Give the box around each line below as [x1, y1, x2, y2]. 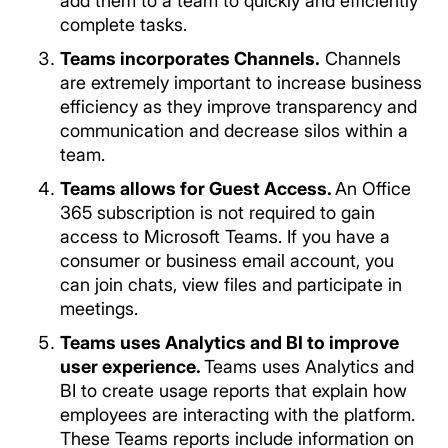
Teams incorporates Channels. [60, 48, 320, 69]
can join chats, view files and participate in [60, 274, 402, 295]
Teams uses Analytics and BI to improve [60, 332, 399, 353]
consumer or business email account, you [60, 250, 394, 271]
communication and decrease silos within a [60, 120, 408, 141]
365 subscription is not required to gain [60, 202, 375, 223]
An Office [335, 178, 411, 199]
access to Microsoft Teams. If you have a [60, 226, 390, 247]
